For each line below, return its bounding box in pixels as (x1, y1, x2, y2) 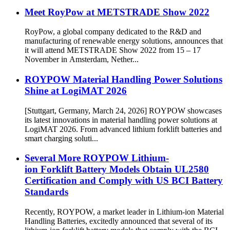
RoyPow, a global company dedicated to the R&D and (25, 27, 201, 36)
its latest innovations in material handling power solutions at (25, 115, 217, 124)
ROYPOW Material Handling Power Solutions (25, 73, 222, 85)
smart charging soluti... (25, 133, 98, 143)
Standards (25, 186, 68, 198)
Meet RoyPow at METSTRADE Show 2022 (25, 6, 209, 17)
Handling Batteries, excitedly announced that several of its (25, 217, 213, 226)
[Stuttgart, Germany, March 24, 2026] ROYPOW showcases (25, 106, 222, 115)
